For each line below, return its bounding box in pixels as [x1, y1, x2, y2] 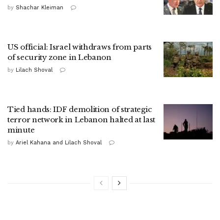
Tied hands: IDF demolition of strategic [7, 105, 152, 114]
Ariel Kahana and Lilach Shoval [16, 139, 102, 146]
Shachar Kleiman [16, 4, 63, 11]
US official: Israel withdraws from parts [7, 42, 152, 52]
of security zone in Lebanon [7, 53, 111, 62]
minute [7, 125, 35, 135]
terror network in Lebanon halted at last [7, 115, 156, 125]
